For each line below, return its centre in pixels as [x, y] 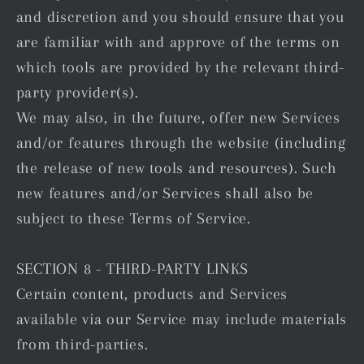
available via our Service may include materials [182, 319]
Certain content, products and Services [152, 294]
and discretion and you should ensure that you [180, 17]
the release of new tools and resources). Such [176, 168]
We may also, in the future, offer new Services [178, 118]
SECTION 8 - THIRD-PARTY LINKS [132, 269]
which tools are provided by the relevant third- [180, 67]
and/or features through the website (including [181, 143]
